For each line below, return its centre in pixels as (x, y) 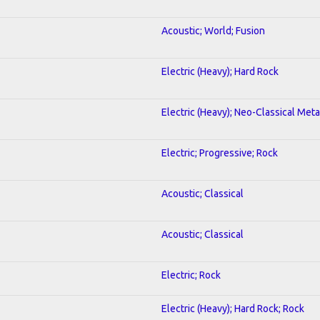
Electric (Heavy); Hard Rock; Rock (233, 308)
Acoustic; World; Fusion (213, 30)
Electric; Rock (191, 275)
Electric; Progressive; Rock (220, 152)
